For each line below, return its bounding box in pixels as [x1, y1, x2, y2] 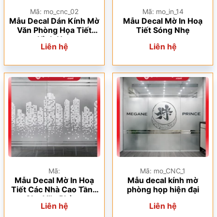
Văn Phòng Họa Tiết [17, 25, 92, 35]
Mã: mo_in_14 [142, 7, 184, 15]
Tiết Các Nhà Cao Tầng [11, 185, 97, 194]
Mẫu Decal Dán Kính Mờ [9, 16, 99, 26]
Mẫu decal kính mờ [127, 175, 198, 185]
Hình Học [37, 34, 72, 44]
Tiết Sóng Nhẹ [136, 25, 190, 35]
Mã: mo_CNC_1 [140, 167, 186, 175]
